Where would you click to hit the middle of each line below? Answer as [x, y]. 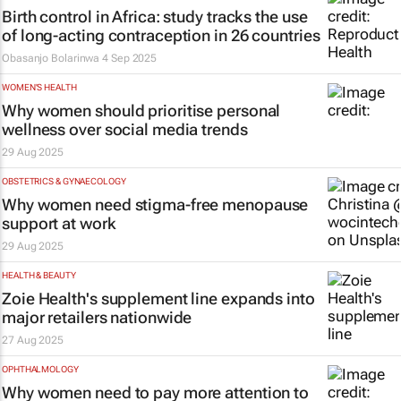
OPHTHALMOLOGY [40, 369]
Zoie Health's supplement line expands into [158, 299]
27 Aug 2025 [33, 340]
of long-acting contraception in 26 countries [161, 35]
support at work [59, 223]
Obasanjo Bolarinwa [51, 58]
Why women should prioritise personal [141, 111]
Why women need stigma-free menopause [155, 205]
